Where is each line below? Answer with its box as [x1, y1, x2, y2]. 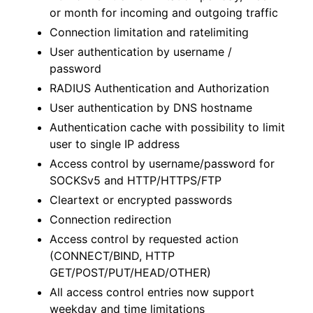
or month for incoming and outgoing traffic [50, 6, 278, 20]
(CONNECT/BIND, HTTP [50, 249, 175, 263]
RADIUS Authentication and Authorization [50, 81, 269, 96]
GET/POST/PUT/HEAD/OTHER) [50, 265, 211, 280]
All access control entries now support [50, 285, 254, 300]
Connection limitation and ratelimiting [50, 25, 249, 40]
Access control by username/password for [50, 156, 275, 171]
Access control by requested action [50, 232, 238, 247]
